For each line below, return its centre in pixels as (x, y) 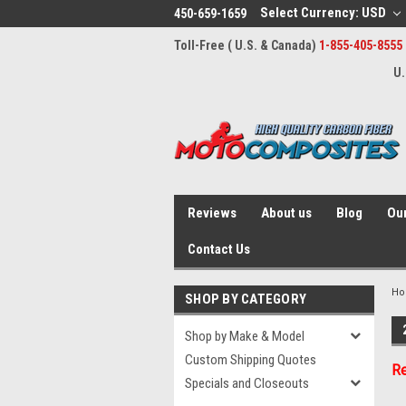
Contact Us (219, 249)
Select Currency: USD (324, 13)
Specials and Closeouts (247, 383)
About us (286, 213)
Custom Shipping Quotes (251, 360)
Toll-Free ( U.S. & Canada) (246, 45)
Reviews (212, 213)
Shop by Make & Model (245, 336)
